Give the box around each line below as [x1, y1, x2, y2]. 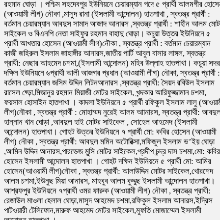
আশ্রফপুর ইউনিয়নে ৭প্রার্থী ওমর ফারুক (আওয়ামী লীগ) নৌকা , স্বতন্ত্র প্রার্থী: [4, 186, 211, 196]
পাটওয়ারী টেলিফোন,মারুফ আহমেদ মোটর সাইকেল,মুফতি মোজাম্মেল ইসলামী [4, 206, 201, 216]
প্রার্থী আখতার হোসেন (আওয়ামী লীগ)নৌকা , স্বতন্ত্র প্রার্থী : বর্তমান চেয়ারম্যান [4, 39, 211, 49]
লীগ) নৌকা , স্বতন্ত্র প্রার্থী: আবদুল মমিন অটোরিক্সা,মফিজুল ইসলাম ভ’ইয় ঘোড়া [4, 137, 215, 147]
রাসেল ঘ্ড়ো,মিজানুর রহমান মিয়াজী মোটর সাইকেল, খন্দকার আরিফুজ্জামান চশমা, [4, 88, 206, 98]
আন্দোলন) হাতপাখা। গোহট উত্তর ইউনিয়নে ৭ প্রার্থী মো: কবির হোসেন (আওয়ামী [4, 127, 217, 137]
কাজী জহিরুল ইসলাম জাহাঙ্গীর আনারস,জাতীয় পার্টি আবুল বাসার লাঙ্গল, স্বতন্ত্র [4, 49, 206, 58]
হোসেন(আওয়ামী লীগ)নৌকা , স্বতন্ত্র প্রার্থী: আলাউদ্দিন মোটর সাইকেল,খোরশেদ [4, 166, 213, 176]
